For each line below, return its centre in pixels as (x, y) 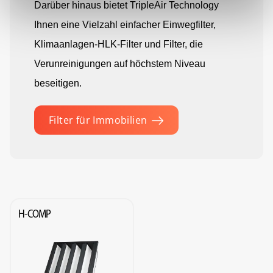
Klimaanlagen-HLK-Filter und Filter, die (119, 44)
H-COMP (35, 214)
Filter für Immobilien (98, 120)
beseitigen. (58, 83)
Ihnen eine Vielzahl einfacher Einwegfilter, (125, 25)
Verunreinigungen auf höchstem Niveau (120, 64)
